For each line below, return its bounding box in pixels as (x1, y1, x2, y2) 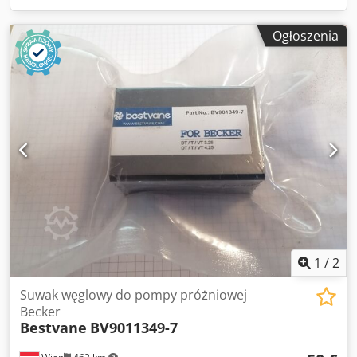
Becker (20, 303, 61, 320)
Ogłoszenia (273, 26, 339, 45)
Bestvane (20, 318, 87, 337)
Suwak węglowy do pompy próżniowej (20, 286, 247, 304)
